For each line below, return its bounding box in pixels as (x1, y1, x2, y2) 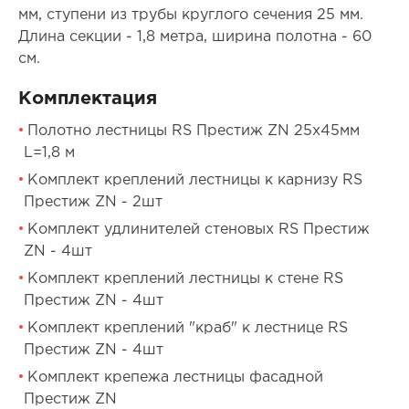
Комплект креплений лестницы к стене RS (26, 272, 343, 287)
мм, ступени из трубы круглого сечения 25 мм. (17, 8, 363, 23)
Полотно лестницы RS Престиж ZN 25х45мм (26, 124, 360, 139)
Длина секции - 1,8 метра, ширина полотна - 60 (17, 30, 372, 45)
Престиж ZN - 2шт (23, 195, 163, 210)
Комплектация (17, 90, 157, 108)
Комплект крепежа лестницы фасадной (26, 371, 323, 385)
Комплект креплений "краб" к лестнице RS (26, 321, 348, 336)
